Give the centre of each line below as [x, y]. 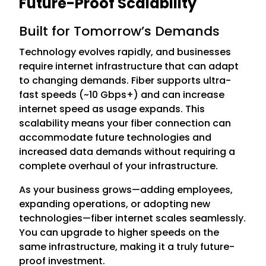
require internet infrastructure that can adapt [129, 66]
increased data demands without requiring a [127, 151]
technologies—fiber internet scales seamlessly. [133, 218]
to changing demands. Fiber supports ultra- [125, 80]
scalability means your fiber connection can [125, 123]
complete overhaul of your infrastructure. [119, 166]
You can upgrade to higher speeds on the [119, 232]
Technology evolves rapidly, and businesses [125, 52]
